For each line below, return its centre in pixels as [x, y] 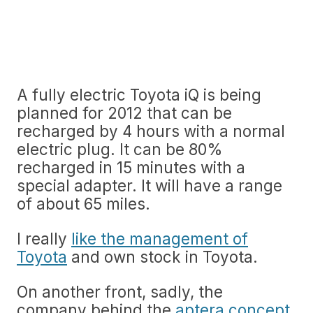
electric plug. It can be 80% [120, 149]
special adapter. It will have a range [150, 185]
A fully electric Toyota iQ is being [139, 95]
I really [44, 239]
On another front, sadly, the [120, 292]
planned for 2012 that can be [124, 113]
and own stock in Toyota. [162, 257]
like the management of [160, 239]
